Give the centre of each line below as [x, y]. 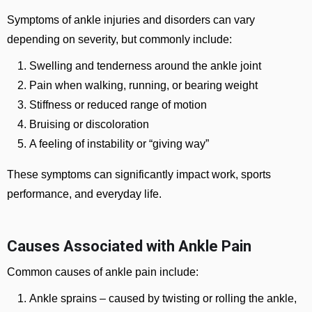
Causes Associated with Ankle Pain [129, 246]
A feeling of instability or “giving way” [119, 144]
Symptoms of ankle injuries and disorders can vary [131, 20]
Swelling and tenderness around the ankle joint [145, 66]
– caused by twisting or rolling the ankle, [197, 298]
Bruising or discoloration [89, 124]
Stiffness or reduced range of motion [118, 105]
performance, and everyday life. [84, 194]
